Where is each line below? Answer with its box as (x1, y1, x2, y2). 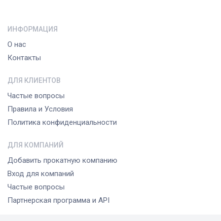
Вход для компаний (7, 169, 74, 178)
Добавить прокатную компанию (7, 155, 117, 165)
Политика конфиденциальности (7, 117, 117, 127)
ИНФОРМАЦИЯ (7, 25, 58, 33)
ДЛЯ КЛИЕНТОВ (7, 76, 61, 84)
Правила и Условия (7, 104, 73, 113)
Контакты (7, 53, 41, 62)
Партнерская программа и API (7, 195, 110, 205)
